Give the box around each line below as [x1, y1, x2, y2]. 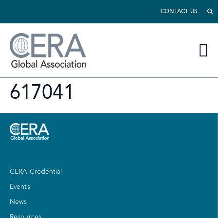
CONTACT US [160, 8, 198, 15]
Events [10, 183, 30, 191]
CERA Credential [10, 168, 62, 176]
